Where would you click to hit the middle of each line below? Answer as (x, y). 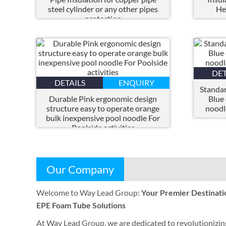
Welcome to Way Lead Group (87, 193)
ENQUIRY (136, 83)
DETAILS (70, 83)
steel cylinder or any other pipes (103, 9)
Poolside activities (103, 128)
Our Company (80, 169)
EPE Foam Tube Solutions (81, 205)
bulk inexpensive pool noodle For (103, 118)
